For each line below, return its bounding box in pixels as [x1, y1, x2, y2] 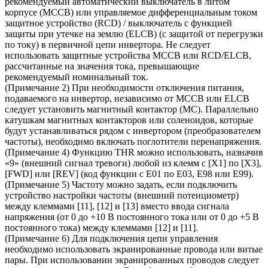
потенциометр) [177, 190, 239, 201]
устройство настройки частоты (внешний [5, 190, 177, 201]
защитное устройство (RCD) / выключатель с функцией [5, 18, 232, 29]
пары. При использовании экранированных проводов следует [5, 255, 259, 266]
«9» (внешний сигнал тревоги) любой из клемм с [5, 158, 208, 169]
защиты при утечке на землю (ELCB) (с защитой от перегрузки [5, 29, 263, 39]
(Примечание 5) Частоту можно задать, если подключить [5, 179, 237, 190]
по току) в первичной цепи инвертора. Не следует [5, 39, 211, 50]
